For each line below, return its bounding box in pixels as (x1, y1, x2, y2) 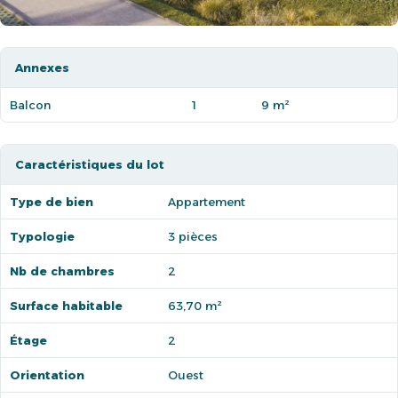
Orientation (10, 368, 84, 382)
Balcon (10, 98, 51, 112)
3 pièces (168, 229, 218, 243)
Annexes (15, 60, 69, 75)
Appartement (168, 195, 245, 209)
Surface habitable (10, 298, 123, 313)
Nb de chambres (10, 264, 115, 278)
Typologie (10, 229, 75, 243)
